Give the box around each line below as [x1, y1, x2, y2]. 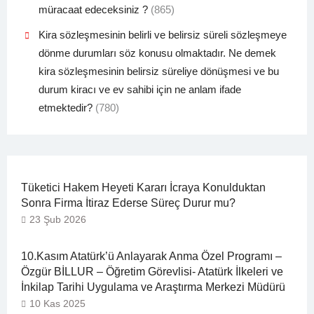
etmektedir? [38, 102, 93, 114]
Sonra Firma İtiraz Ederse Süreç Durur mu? [20, 197, 235, 210]
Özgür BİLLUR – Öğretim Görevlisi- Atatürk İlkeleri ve [20, 266, 283, 278]
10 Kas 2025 [29, 298, 86, 310]
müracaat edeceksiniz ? [38, 4, 148, 16]
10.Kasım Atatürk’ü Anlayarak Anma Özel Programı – [20, 250, 282, 263]
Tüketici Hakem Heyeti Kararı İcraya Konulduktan [20, 182, 266, 194]
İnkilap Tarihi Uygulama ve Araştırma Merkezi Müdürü [20, 281, 285, 294]
